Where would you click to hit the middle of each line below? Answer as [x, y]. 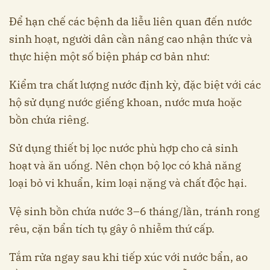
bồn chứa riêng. [49, 119]
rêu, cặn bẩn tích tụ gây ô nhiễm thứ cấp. [112, 228]
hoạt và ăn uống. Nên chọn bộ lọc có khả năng [125, 165]
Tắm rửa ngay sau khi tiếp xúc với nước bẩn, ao [128, 257]
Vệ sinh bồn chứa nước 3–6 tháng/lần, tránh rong [134, 211]
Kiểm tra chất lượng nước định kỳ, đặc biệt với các [135, 84]
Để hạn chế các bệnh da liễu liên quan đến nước [130, 21]
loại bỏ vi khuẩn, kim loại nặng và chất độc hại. [128, 183]
